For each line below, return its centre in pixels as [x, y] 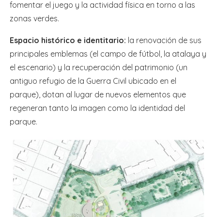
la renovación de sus [164, 40]
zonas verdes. [34, 18]
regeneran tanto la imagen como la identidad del [97, 108]
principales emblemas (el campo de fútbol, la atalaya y [108, 54]
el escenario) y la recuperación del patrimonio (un [99, 67]
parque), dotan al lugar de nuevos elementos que [98, 94]
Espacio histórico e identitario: [68, 40]
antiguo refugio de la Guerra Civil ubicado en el [93, 81]
